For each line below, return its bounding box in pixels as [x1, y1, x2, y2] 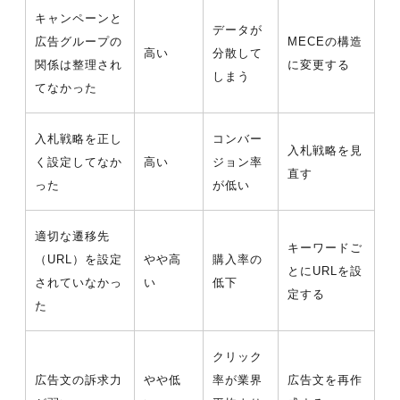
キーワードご [287, 241, 363, 255]
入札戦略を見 [287, 144, 363, 158]
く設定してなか [35, 155, 123, 170]
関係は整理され [35, 58, 123, 72]
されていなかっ [35, 276, 123, 290]
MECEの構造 [287, 35, 363, 49]
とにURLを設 [287, 264, 363, 279]
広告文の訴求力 [35, 373, 123, 387]
